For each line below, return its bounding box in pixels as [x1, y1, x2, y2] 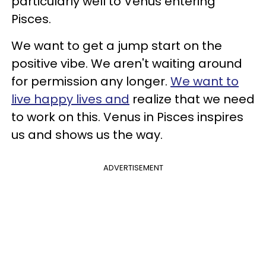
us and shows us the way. [11, 126, 163, 143]
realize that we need [129, 91, 255, 107]
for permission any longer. [11, 73, 170, 90]
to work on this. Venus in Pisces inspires [11, 109, 243, 125]
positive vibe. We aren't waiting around [11, 55, 242, 72]
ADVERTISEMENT [103, 162, 163, 173]
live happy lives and [11, 91, 129, 107]
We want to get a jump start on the [11, 37, 222, 54]
